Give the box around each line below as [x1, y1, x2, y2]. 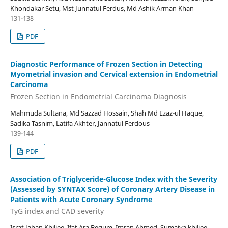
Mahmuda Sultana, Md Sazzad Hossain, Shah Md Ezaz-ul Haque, [10, 108, 204, 118]
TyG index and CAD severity [10, 206, 104, 216]
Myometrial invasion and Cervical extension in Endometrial [10, 69, 218, 79]
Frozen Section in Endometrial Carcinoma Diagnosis [10, 91, 187, 101]
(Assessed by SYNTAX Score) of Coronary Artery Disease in [10, 184, 215, 194]
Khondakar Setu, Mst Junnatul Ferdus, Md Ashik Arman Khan [10, 4, 194, 13]
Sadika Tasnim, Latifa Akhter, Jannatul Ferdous [10, 118, 150, 128]
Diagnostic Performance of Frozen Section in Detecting [10, 59, 203, 69]
